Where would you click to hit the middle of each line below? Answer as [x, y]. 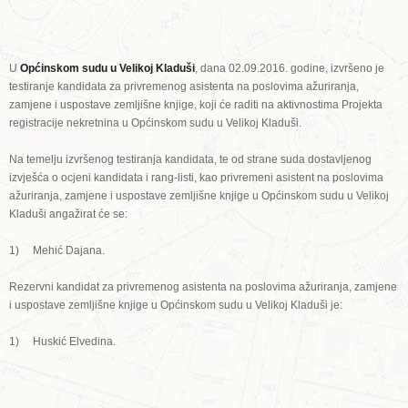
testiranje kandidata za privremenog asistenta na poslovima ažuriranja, [184, 87]
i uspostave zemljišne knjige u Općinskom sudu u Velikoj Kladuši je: [176, 305]
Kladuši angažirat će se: [68, 214]
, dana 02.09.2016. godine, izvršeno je [290, 68]
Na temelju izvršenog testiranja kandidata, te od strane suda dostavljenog [190, 159]
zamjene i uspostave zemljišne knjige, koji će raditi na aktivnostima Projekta [196, 105]
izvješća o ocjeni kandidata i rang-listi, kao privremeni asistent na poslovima [196, 178]
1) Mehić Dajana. [57, 250]
